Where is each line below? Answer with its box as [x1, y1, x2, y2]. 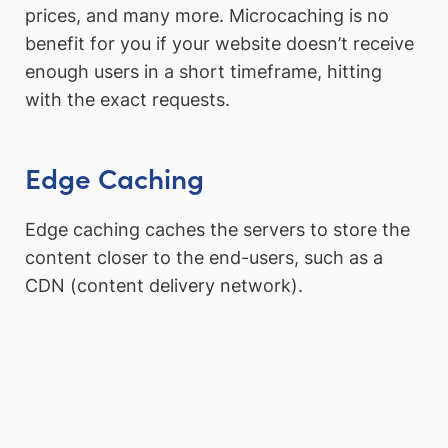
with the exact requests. [25, 88, 230, 110]
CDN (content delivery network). [25, 275, 303, 297]
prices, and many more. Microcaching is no [25, 4, 389, 26]
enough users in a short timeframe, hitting [25, 60, 382, 82]
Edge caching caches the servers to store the [25, 219, 410, 241]
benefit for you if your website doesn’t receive [25, 32, 414, 54]
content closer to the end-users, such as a [25, 247, 383, 269]
